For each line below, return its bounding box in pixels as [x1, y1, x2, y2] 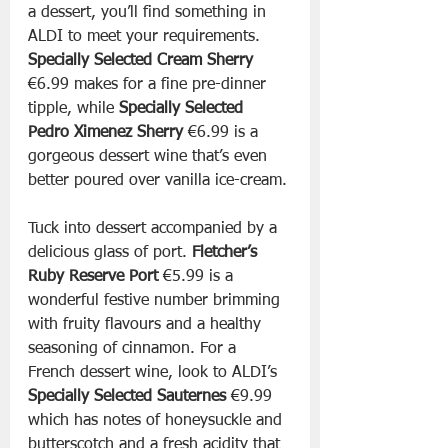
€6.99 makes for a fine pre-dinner [28, 77, 271, 94]
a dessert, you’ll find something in [28, 5, 271, 22]
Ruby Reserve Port [28, 269, 163, 286]
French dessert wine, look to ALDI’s [28, 365, 282, 382]
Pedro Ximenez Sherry [28, 125, 188, 142]
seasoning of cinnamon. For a [28, 341, 241, 358]
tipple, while [28, 101, 119, 118]
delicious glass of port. [28, 245, 192, 262]
